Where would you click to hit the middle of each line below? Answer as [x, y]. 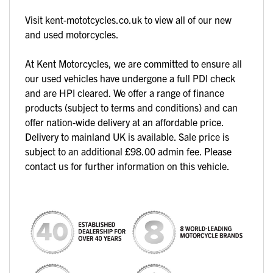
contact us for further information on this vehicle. [127, 165]
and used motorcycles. [72, 34]
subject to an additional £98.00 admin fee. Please [128, 151]
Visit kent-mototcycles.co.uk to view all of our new [128, 19]
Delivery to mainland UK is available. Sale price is [127, 136]
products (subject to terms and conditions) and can [131, 107]
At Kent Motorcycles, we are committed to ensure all [133, 63]
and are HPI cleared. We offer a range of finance [125, 92]
